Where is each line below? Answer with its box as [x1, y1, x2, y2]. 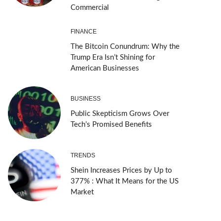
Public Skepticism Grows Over [70, 110, 169, 117]
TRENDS [70, 152, 95, 159]
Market [70, 188, 94, 196]
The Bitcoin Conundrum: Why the [70, 42, 180, 50]
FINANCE [70, 28, 97, 35]
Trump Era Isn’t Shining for [70, 53, 155, 61]
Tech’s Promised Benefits [70, 120, 152, 128]
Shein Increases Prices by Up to [70, 167, 172, 175]
